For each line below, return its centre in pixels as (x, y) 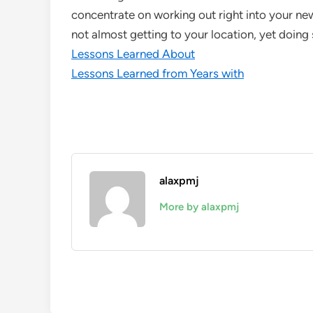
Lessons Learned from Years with (158, 73)
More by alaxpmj (199, 207)
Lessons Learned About (133, 54)
